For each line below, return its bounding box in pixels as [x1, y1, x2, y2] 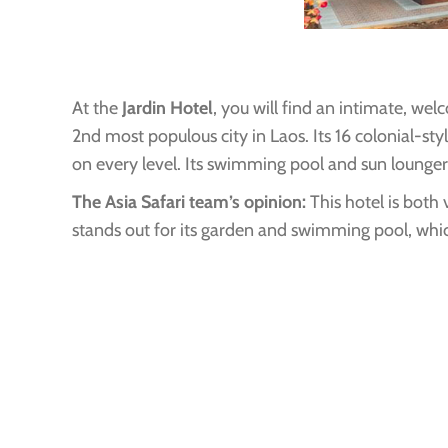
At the [72, 96, 122, 119]
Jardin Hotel [122, 96, 213, 119]
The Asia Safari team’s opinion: [72, 190, 306, 213]
